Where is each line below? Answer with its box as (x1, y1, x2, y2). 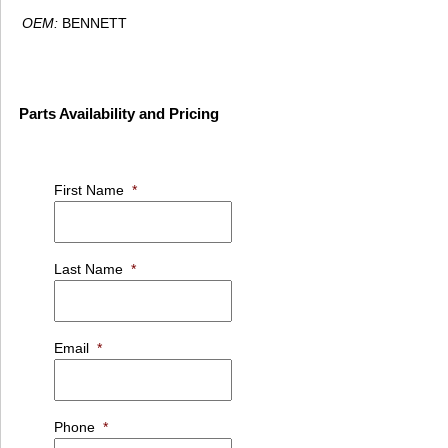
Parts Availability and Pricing (19, 105, 219, 123)
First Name (54, 182, 124, 199)
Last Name (54, 261, 123, 278)
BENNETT (58, 15, 127, 32)
